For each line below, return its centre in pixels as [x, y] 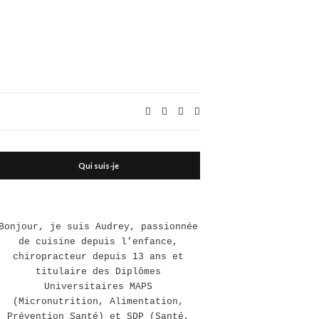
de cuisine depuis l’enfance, [99, 242]
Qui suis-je [98, 166]
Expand [215, 110]
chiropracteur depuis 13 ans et [99, 257]
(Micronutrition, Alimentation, [99, 302]
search [213, 125]
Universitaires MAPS [99, 287]
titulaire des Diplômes [99, 272]
